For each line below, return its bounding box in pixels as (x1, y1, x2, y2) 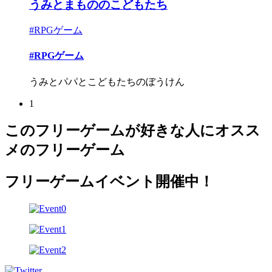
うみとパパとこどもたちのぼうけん (29, 76, 185, 87)
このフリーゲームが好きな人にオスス (5, 123, 260, 139)
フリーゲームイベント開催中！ (5, 174, 214, 190)
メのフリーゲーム (5, 142, 125, 158)
